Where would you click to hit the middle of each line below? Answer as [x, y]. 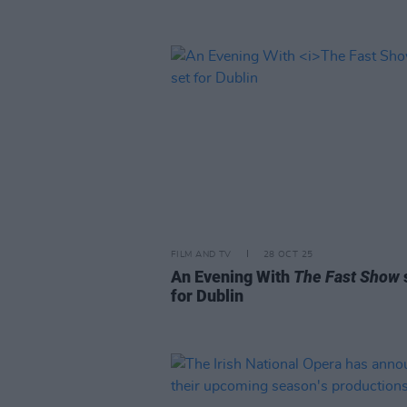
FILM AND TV [201, 254]
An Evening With [232, 276]
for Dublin [207, 295]
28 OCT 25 [288, 254]
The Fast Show [347, 276]
